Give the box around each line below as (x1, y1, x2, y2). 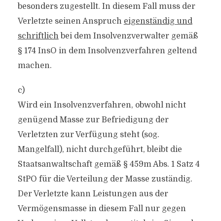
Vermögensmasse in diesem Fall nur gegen (17, 204, 186, 213)
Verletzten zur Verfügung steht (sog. (17, 130, 159, 139)
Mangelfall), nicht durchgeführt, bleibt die (17, 145, 182, 154)
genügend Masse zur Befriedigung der (17, 115, 169, 124)
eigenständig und (123, 17, 192, 26)
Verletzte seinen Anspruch (17, 17, 124, 26)
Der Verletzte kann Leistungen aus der (17, 189, 168, 198)
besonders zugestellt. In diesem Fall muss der (17, 2, 195, 11)
